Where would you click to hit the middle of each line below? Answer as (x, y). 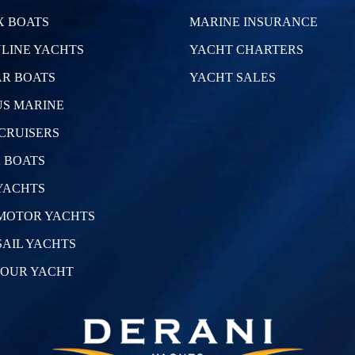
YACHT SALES (233, 77)
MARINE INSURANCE (254, 21)
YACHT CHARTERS (246, 49)
